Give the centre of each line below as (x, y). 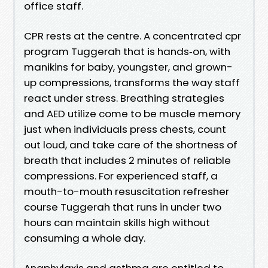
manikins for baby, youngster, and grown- (128, 67)
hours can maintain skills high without (117, 222)
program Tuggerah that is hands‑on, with (127, 51)
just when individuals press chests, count (125, 129)
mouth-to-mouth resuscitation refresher (127, 191)
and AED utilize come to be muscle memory (132, 113)
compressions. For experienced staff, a (121, 176)
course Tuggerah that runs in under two (123, 207)
